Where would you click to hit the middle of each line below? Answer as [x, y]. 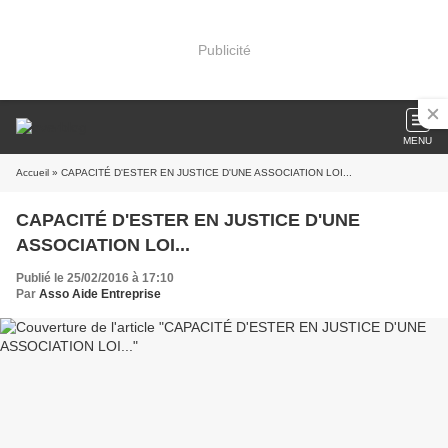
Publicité [224, 49]
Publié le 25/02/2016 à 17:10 [95, 278]
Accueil [32, 172]
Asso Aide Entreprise [100, 294]
